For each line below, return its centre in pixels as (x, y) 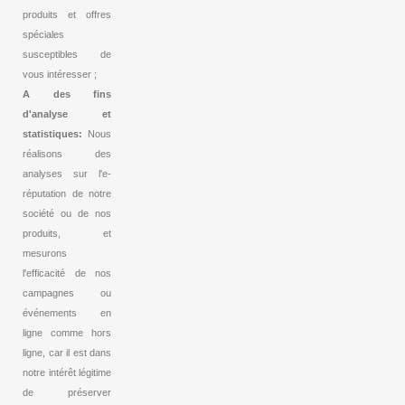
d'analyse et (67, 114)
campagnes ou (67, 293)
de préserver (67, 393)
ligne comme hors (67, 333)
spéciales (43, 35)
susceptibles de (67, 55)
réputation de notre (67, 194)
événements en (67, 313)
